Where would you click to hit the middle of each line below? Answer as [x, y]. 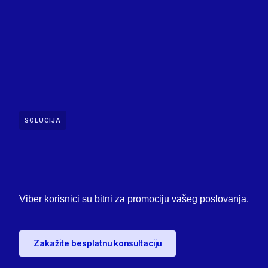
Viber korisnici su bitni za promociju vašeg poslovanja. [134, 199]
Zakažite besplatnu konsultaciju [98, 243]
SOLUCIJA [43, 120]
